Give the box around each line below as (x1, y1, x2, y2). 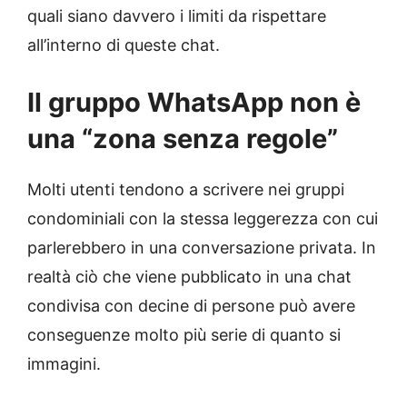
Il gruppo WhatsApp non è (27, 85, 361, 118)
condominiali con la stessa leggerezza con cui (27, 208, 378, 228)
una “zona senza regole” (27, 122, 338, 154)
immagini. (27, 353, 101, 373)
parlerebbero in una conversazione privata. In (27, 237, 376, 257)
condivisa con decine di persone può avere (27, 295, 355, 315)
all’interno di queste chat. (27, 35, 220, 55)
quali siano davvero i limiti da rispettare (27, 5, 326, 25)
